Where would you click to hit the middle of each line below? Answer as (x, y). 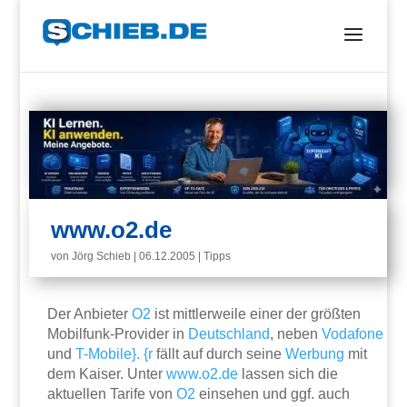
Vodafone (353, 334)
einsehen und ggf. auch (273, 394)
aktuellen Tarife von (112, 394)
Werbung (315, 354)
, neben (296, 334)
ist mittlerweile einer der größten (256, 314)
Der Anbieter (90, 314)
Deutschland (229, 334)
